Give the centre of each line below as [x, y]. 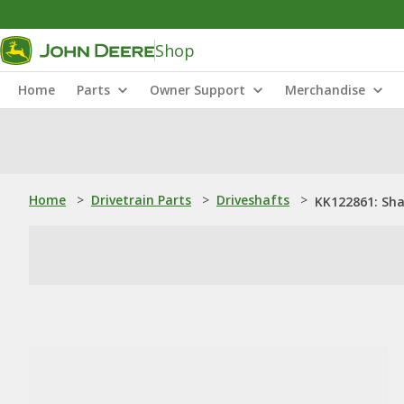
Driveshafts [253, 200]
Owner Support [197, 90]
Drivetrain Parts [141, 200]
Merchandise [325, 90]
